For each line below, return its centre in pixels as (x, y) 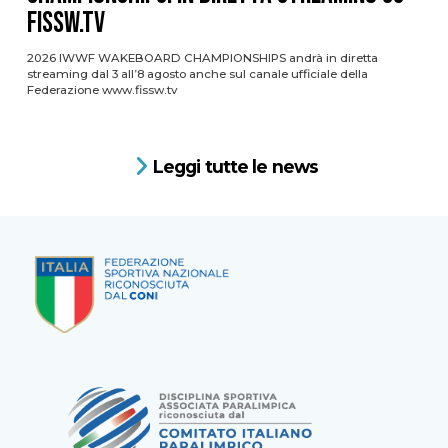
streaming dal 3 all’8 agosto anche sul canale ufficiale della (197, 73)
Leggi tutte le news (235, 166)
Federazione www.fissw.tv (107, 89)
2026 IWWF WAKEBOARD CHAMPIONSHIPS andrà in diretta (202, 57)
